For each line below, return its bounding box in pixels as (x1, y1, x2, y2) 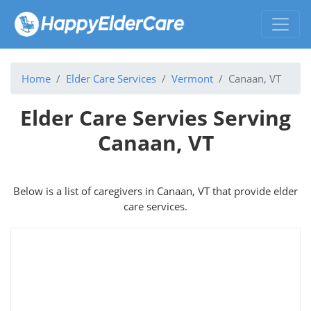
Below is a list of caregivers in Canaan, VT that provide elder (13, 183, 298, 198)
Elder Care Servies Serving (20, 103, 291, 132)
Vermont (171, 71, 213, 85)
